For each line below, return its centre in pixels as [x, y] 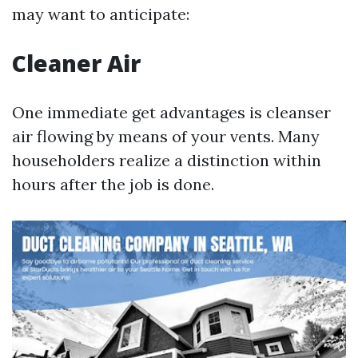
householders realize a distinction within [167, 160]
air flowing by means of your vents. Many [166, 136]
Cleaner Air [76, 63]
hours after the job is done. [113, 184]
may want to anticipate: [101, 14]
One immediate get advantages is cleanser [171, 112]
